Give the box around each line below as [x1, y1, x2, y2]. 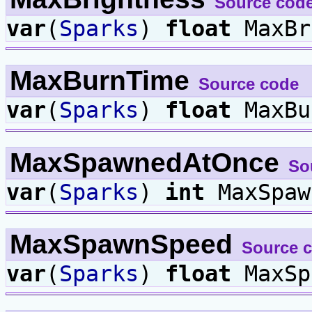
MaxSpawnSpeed [10, 228, 240, 259]
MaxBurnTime [10, 65, 197, 96]
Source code [198, 75, 299, 94]
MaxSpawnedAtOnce [10, 147, 287, 178]
